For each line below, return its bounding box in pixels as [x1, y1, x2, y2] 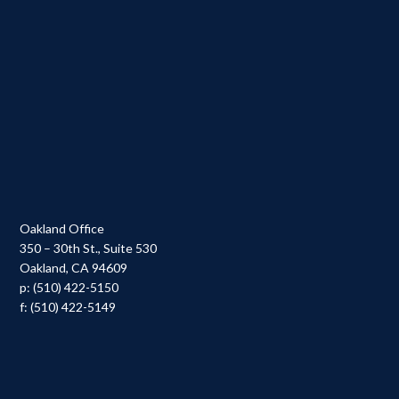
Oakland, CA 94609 [20, 260, 128, 275]
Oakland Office [20, 221, 105, 236]
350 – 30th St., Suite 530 [20, 240, 158, 256]
